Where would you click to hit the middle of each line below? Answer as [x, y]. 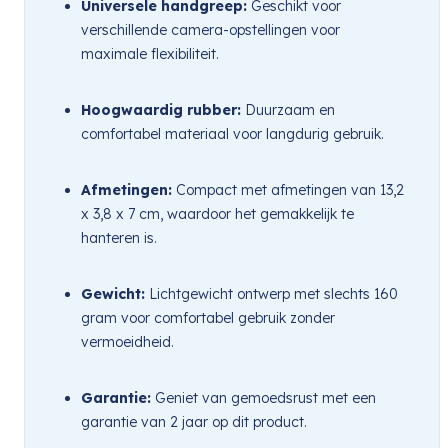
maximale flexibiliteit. [150, 53]
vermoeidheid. [127, 341]
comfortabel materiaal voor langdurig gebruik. [232, 133]
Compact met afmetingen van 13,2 [288, 189]
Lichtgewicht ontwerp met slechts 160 [271, 293]
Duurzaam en [288, 109]
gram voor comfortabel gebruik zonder [208, 317]
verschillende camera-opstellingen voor [210, 29]
